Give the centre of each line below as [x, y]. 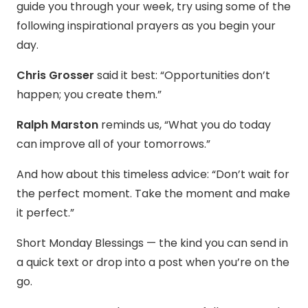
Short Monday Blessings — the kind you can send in [152, 243]
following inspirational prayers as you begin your [146, 26]
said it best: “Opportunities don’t [182, 76]
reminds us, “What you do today [185, 125]
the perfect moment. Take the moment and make [153, 194]
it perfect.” [45, 213]
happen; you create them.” [89, 95]
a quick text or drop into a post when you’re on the [153, 263]
